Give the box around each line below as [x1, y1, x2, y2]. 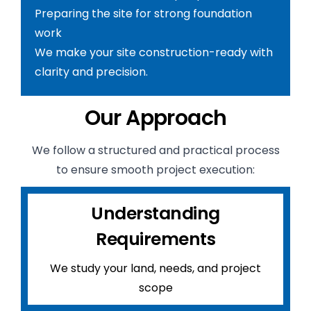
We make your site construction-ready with [35, 44, 273, 60]
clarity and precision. [35, 64, 148, 80]
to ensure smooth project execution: [56, 162, 255, 178]
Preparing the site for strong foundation [35, 6, 252, 22]
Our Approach [84, 103, 227, 133]
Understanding [91, 201, 220, 226]
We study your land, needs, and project [50, 260, 261, 276]
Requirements [96, 227, 215, 251]
